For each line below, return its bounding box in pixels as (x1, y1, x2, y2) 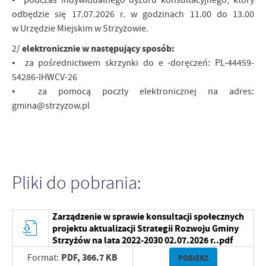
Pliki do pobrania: (12, 172, 141, 194)
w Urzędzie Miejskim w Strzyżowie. (12, 23, 148, 34)
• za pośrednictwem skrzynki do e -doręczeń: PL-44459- (12, 57, 254, 69)
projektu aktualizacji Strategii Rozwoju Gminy (52, 221, 239, 235)
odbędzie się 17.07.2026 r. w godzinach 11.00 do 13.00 (12, 8, 254, 20)
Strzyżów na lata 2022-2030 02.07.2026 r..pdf (52, 233, 233, 246)
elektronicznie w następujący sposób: (22, 42, 175, 55)
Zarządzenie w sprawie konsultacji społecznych (52, 210, 245, 223)
